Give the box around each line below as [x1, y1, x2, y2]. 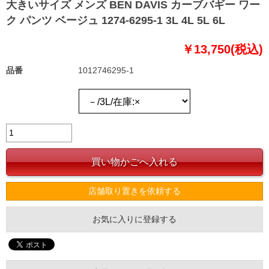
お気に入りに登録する [92, 214, 177, 225]
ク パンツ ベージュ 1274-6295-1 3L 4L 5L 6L [6, 14, 225, 27]
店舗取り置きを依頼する [88, 186, 181, 196]
